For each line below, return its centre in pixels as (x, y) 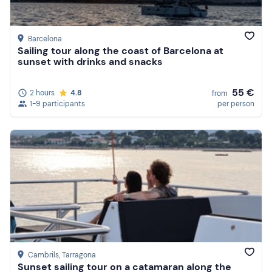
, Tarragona (77, 255)
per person (236, 104)
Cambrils (43, 255)
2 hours (42, 93)
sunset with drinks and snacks (90, 62)
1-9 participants (57, 104)
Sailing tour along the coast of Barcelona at (121, 51)
